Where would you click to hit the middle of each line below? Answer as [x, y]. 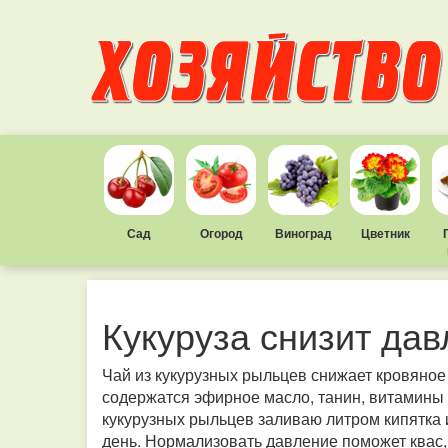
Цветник [385, 233]
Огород [221, 233]
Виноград [303, 233]
